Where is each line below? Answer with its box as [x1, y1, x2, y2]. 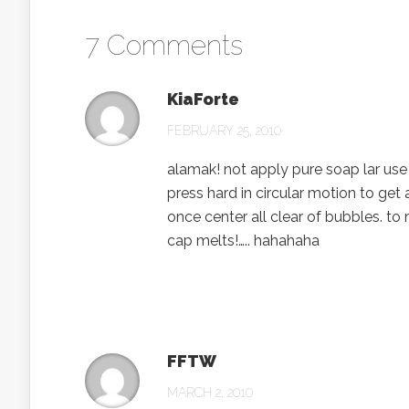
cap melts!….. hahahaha [167, 232, 320, 249]
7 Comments [85, 29, 243, 61]
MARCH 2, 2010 [167, 385, 253, 400]
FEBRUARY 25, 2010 [167, 123, 281, 138]
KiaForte [167, 89, 239, 109]
